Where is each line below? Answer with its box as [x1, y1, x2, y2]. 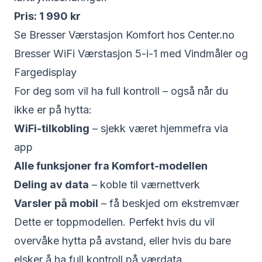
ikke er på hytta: [14, 104, 92, 116]
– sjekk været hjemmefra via [89, 122, 228, 135]
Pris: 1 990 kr [14, 10, 81, 22]
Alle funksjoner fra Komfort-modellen [14, 160, 208, 172]
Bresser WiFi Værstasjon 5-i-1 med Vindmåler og [14, 47, 248, 60]
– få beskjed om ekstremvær [98, 197, 239, 209]
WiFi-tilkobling [14, 122, 89, 135]
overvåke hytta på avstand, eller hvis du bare [14, 235, 231, 247]
